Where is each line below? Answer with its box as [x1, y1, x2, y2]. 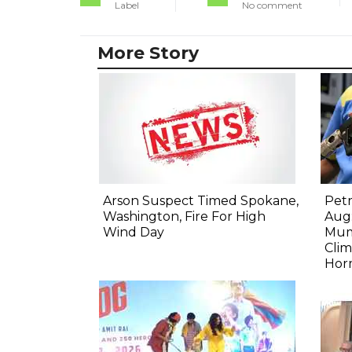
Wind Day [103, 225, 164, 240]
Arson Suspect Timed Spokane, [103, 193, 299, 209]
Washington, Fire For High [103, 209, 266, 225]
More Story [97, 42, 199, 64]
